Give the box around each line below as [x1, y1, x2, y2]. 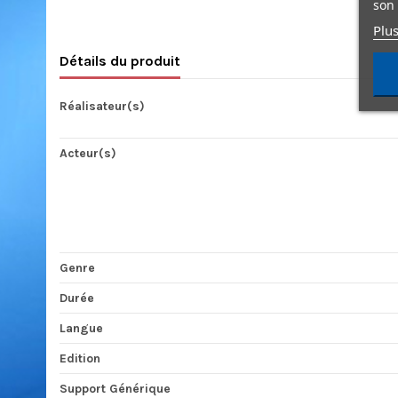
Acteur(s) [60, 146, 116, 162]
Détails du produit [60, 52, 180, 70]
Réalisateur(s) [60, 99, 145, 115]
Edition [60, 351, 100, 367]
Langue [60, 321, 103, 337]
